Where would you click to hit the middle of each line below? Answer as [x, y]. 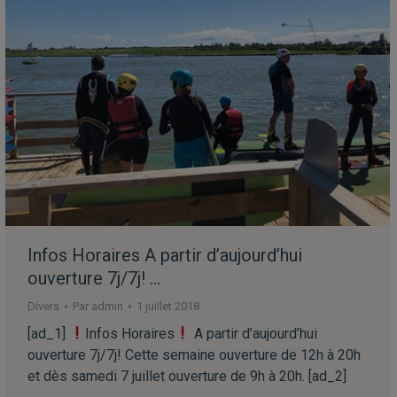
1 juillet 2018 [168, 306]
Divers [43, 306]
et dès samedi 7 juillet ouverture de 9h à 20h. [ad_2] [187, 376]
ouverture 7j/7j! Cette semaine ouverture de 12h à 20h [194, 354]
